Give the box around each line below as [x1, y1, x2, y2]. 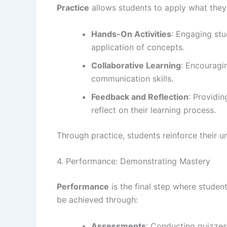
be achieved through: [57, 195, 138, 205]
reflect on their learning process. [91, 104, 216, 115]
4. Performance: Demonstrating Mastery [57, 156, 210, 167]
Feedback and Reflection [91, 91, 188, 102]
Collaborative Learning [91, 60, 181, 70]
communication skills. [91, 73, 173, 84]
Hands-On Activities [91, 28, 171, 39]
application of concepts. [91, 42, 184, 52]
